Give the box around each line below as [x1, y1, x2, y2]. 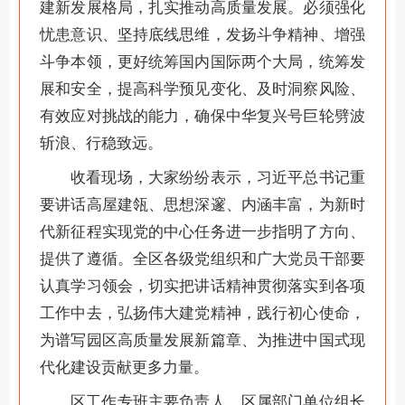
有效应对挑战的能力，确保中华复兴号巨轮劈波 [40, 103, 365, 127]
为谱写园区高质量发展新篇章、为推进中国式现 [40, 327, 365, 351]
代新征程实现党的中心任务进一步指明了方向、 [40, 219, 365, 242]
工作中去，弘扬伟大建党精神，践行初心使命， [40, 300, 365, 324]
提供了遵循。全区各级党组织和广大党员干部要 [40, 246, 365, 269]
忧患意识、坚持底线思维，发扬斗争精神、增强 [40, 22, 365, 45]
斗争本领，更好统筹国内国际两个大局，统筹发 [40, 49, 365, 72]
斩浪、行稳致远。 [40, 130, 164, 154]
